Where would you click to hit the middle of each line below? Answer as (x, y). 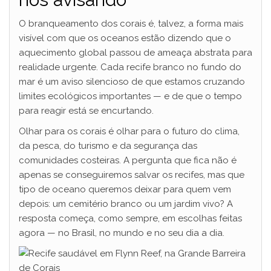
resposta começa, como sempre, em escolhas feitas (130, 219)
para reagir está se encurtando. (86, 111)
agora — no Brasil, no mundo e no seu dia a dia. (122, 233)
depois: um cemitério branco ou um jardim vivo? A (126, 204)
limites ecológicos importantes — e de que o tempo (130, 96)
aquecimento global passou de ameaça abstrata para (135, 53)
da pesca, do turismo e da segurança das (108, 146)
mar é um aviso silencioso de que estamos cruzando (132, 82)
